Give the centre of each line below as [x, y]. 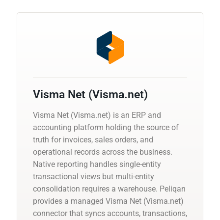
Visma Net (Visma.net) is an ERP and [97, 115]
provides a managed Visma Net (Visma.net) [108, 201]
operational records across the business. [103, 152]
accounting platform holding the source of [106, 127]
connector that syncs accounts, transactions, [110, 213]
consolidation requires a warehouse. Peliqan [109, 189]
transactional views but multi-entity [94, 176]
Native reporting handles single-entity [97, 164]
